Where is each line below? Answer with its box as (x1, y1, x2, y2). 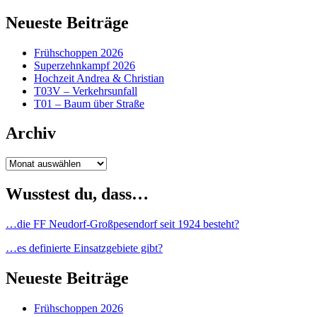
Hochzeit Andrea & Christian (34, 71, 164, 84)
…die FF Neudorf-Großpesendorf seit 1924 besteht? (6, 218, 239, 231)
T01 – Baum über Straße (34, 97, 144, 110)
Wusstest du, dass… (6, 185, 149, 204)
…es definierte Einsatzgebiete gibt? (6, 242, 163, 255)
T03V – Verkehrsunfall (34, 84, 137, 97)
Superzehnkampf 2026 (34, 59, 135, 71)
